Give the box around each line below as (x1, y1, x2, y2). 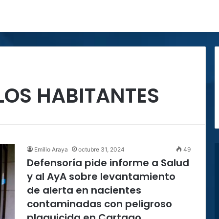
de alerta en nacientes (27, 183, 141, 197)
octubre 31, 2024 (78, 146, 125, 153)
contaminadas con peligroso (27, 197, 172, 211)
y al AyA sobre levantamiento (27, 170, 175, 183)
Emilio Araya (34, 146, 68, 153)
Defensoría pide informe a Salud (27, 156, 189, 170)
